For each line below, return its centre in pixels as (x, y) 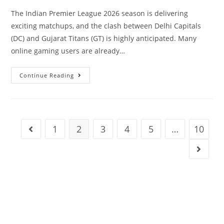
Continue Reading (47, 75)
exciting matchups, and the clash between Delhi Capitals (106, 26)
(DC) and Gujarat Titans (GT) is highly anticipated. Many (104, 38)
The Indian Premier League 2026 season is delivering (100, 13)
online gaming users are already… (68, 51)
